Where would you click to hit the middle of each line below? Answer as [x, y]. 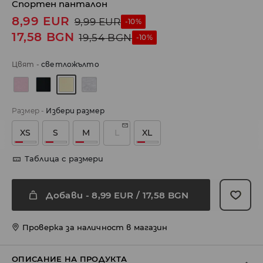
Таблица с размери [64, 159]
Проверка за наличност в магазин [95, 227]
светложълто [70, 65]
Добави [65, 195]
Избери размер [75, 111]
